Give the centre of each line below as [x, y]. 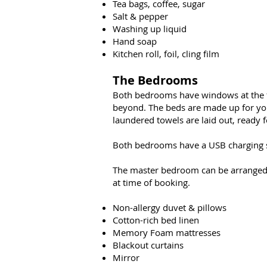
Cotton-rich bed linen [156, 220]
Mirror [127, 257]
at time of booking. [151, 182]
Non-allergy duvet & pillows [171, 207]
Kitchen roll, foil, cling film [167, 54]
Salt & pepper [142, 16]
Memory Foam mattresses [167, 232]
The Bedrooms [155, 80]
